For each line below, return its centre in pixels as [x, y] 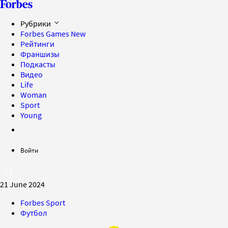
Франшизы [40, 54]
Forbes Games [46, 34]
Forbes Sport [43, 203]
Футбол [34, 213]
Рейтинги [37, 44]
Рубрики [36, 23]
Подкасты [38, 64]
